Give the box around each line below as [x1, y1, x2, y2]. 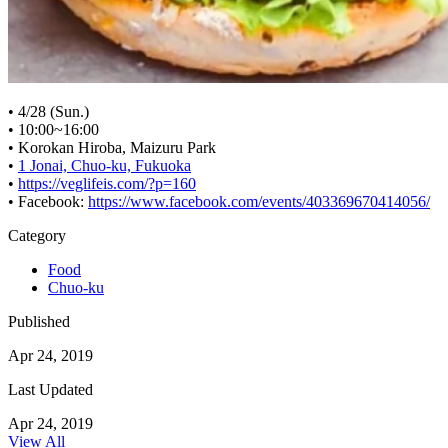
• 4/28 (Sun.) [8, 102, 89, 120]
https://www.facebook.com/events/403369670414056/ [88, 192, 430, 210]
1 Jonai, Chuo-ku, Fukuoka [18, 156, 191, 174]
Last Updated [8, 380, 93, 398]
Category [8, 226, 66, 244]
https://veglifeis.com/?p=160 [18, 174, 196, 192]
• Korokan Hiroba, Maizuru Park [8, 138, 216, 156]
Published [8, 312, 70, 330]
